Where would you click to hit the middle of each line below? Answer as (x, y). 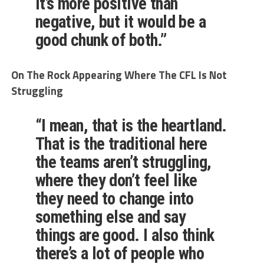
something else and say (110, 217)
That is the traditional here (121, 144)
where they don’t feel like (116, 181)
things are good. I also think (125, 235)
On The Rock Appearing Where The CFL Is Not (119, 75)
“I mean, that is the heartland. (131, 126)
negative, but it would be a (121, 22)
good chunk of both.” (101, 40)
